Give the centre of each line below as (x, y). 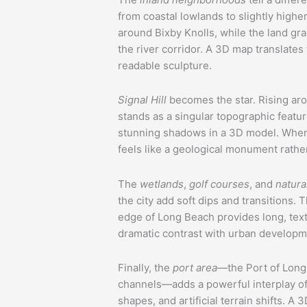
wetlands (162, 184)
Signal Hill (142, 100)
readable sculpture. (165, 66)
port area (194, 267)
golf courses (219, 184)
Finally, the (144, 267)
